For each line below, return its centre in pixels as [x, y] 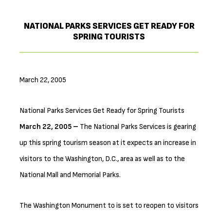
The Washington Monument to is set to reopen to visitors [109, 205]
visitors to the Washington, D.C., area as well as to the [102, 159]
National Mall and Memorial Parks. [70, 175]
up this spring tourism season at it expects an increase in [108, 143]
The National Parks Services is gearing [138, 127]
